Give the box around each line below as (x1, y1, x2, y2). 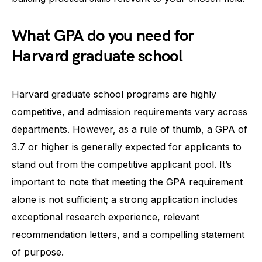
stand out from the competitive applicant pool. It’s (12, 158, 232, 170)
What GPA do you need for (12, 26, 194, 46)
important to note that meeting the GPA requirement (12, 175, 243, 188)
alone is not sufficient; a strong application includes (12, 193, 238, 205)
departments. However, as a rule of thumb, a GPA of (12, 123, 247, 135)
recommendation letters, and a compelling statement (12, 228, 244, 240)
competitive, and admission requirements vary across (12, 105, 247, 118)
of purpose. (12, 246, 64, 258)
